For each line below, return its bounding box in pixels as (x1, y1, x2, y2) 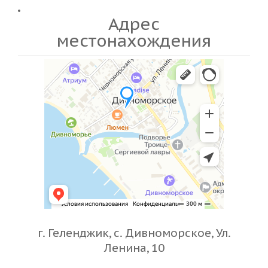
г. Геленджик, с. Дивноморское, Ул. (37, 226, 231, 240)
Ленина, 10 (103, 240, 165, 255)
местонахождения (57, 29, 211, 51)
